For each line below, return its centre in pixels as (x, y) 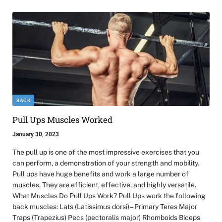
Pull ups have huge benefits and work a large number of (101, 174)
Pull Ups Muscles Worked (62, 120)
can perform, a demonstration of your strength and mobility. (106, 163)
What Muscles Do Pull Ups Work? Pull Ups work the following (109, 196)
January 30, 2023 (36, 135)
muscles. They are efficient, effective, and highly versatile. (104, 185)
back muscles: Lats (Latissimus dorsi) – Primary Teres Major (105, 207)
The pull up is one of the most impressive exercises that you (106, 152)
